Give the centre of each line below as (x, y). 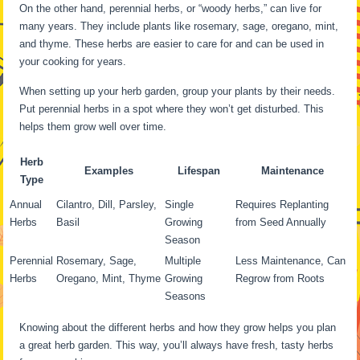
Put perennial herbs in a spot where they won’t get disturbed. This (172, 109)
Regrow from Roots (280, 278)
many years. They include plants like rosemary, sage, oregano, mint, (179, 26)
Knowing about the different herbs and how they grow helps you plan (178, 327)
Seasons (186, 296)
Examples (109, 171)
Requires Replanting (282, 205)
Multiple (183, 261)
